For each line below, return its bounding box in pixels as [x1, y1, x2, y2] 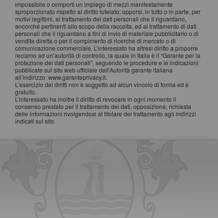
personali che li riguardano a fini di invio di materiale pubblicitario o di [15, 29, 199, 37]
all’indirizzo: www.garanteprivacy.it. [15, 73, 107, 81]
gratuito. [15, 88, 36, 96]
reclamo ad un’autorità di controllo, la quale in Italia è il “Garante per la [15, 51, 200, 59]
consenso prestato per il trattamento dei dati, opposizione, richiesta [15, 102, 191, 110]
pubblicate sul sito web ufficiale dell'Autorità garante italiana [15, 66, 173, 74]
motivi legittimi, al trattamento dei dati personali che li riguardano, [15, 15, 186, 23]
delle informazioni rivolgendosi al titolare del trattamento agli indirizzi [15, 109, 196, 118]
